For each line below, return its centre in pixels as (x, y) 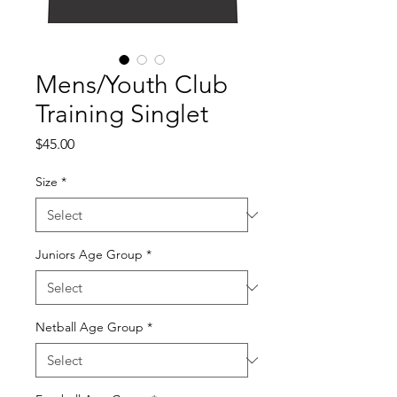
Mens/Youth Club (132, 85)
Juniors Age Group (89, 255)
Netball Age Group (90, 327)
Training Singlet (122, 114)
